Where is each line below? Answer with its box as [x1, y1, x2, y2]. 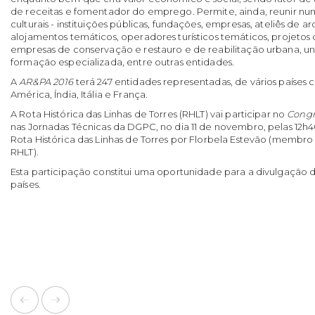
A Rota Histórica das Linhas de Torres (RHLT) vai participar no [11, 108, 288, 120]
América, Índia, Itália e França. [11, 88, 148, 100]
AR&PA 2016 [19, 75, 74, 87]
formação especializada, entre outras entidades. [11, 56, 235, 67]
